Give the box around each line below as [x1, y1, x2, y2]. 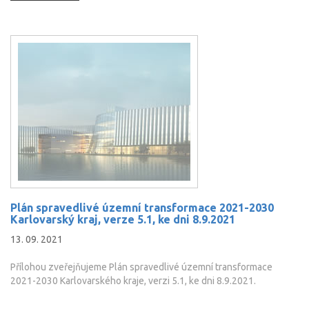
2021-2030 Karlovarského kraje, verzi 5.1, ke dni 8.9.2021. [10, 275, 256, 286]
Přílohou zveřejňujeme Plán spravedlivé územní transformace [10, 261, 272, 272]
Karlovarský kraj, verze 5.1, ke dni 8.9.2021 [10, 212, 235, 226]
